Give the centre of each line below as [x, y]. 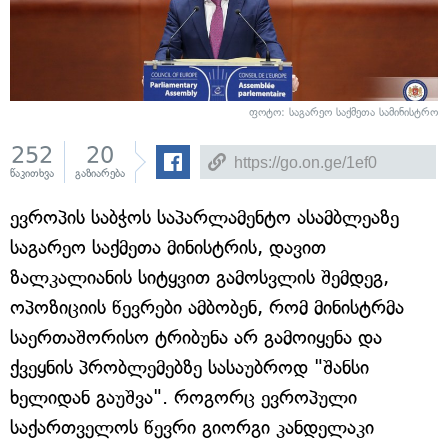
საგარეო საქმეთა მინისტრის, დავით [168, 247]
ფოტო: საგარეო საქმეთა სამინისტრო [343, 112]
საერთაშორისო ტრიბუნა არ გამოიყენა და [196, 337]
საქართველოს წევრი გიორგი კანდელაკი [192, 427]
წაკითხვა [32, 173]
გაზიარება [100, 173]
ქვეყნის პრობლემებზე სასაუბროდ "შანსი [189, 367]
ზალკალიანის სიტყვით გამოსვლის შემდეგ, [199, 277]
